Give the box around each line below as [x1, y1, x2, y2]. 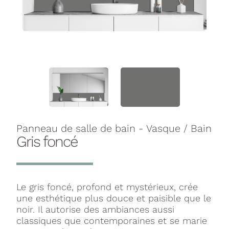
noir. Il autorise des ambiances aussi [16, 204, 174, 215]
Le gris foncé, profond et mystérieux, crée [16, 181, 198, 193]
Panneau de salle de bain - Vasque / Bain [16, 122, 212, 135]
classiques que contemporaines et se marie [16, 215, 207, 226]
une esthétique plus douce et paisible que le [16, 193, 211, 204]
